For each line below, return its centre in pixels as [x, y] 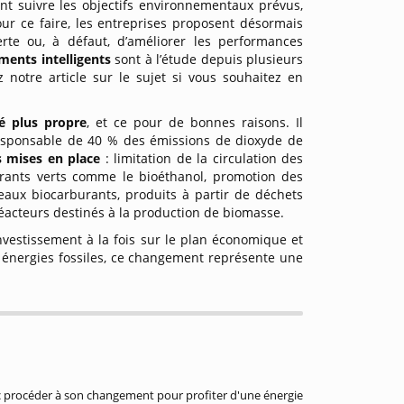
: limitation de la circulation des [204, 158]
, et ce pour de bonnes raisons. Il [195, 122]
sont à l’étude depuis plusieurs [209, 59]
